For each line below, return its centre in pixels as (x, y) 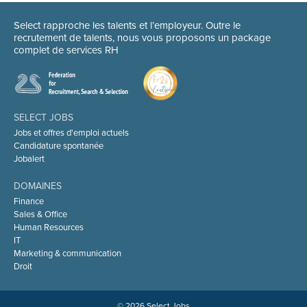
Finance (29, 201)
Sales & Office (40, 214)
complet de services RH (66, 50)
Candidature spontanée (59, 146)
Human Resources (49, 228)
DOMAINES (38, 186)
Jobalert (29, 159)
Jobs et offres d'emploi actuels (71, 133)
